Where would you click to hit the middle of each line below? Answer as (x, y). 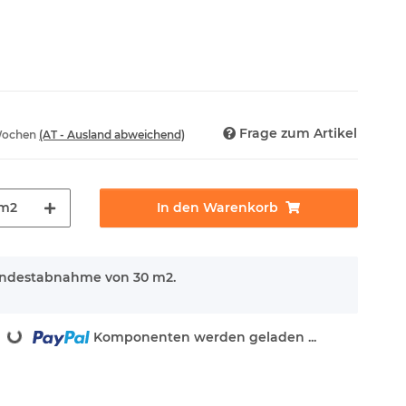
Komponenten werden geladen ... (205, 338)
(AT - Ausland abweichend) (112, 135)
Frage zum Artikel (298, 134)
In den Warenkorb (218, 208)
